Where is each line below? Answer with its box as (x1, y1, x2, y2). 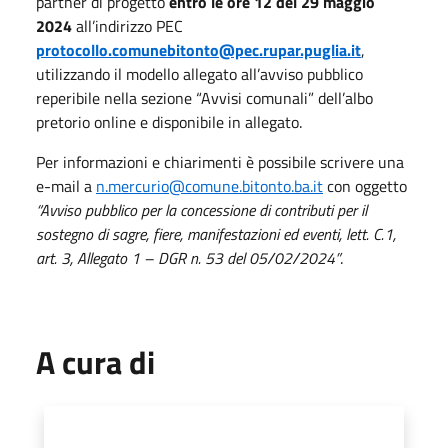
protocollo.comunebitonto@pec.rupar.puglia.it (36, 37, 361, 62)
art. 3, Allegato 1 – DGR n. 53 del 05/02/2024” (36, 245, 340, 270)
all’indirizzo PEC (72, 13, 183, 38)
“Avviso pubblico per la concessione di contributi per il (36, 197, 367, 222)
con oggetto (323, 173, 407, 198)
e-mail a (36, 173, 96, 198)
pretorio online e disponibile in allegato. (36, 109, 302, 134)
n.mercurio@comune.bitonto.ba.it (96, 173, 323, 198)
